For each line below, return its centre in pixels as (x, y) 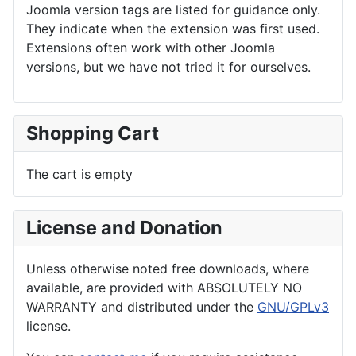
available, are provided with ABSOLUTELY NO (164, 287)
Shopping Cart (93, 133)
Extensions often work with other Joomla (151, 47)
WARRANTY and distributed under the (142, 306)
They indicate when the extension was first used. (173, 28)
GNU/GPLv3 (293, 306)
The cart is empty (79, 174)
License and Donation (124, 227)
